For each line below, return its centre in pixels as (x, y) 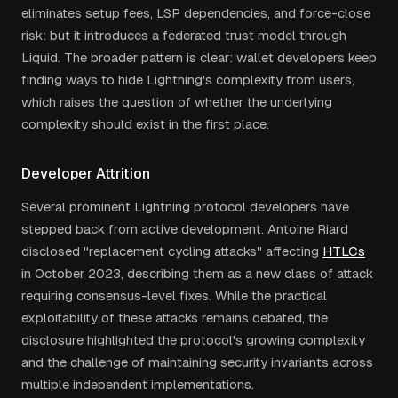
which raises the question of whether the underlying (177, 102)
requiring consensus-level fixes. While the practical (174, 295)
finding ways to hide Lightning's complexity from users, (188, 80)
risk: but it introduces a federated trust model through (184, 35)
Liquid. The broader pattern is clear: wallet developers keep (199, 57)
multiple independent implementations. (138, 384)
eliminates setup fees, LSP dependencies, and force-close (196, 13)
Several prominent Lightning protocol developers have (185, 207)
